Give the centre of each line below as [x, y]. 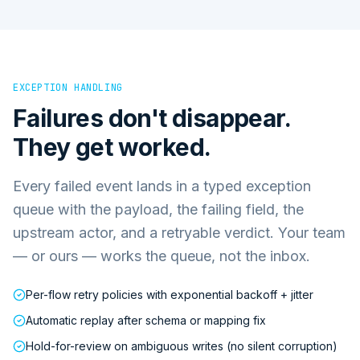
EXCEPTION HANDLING [68, 87]
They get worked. [112, 147]
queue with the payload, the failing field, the [158, 209]
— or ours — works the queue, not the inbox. [162, 256]
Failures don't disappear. [151, 118]
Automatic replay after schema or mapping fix [146, 320]
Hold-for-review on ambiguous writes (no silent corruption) [182, 346]
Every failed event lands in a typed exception [162, 186]
